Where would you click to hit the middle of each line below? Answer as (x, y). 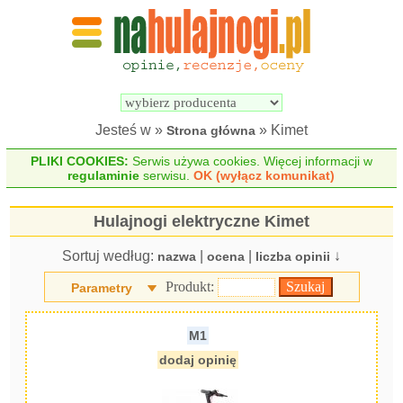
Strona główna (211, 130)
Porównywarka (351, 68)
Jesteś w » (131, 130)
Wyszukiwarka (250, 68)
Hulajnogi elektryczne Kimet (201, 221)
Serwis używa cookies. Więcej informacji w (250, 161)
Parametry (101, 288)
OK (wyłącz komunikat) (264, 175)
